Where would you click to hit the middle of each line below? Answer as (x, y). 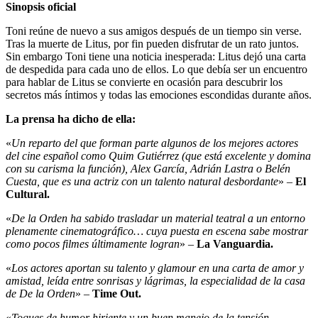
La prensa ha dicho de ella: (71, 119)
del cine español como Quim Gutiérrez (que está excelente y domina (158, 155)
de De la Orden (40, 293)
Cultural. (28, 194)
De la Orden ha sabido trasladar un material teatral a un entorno (158, 218)
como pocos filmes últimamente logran (93, 243)
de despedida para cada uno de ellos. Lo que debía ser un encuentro (157, 69)
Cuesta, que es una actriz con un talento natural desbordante (142, 181)
